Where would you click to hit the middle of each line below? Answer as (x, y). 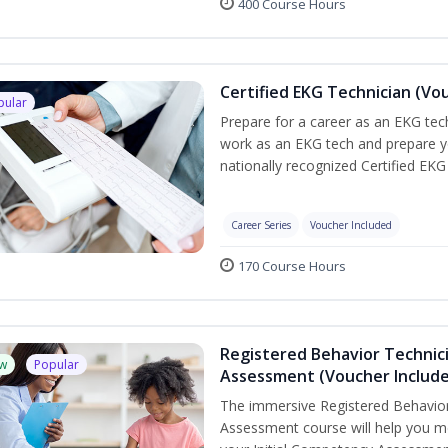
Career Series (260, 224)
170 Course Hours (291, 265)
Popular (56, 364)
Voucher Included (350, 224)
